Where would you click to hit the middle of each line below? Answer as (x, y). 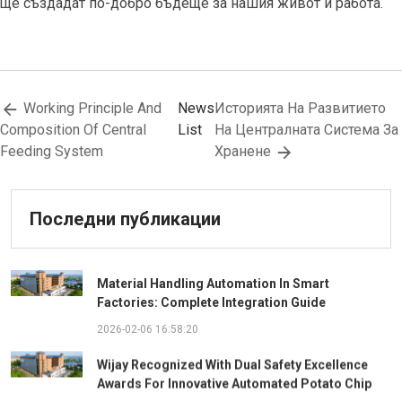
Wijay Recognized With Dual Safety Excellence (232, 364)
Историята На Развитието (300, 108)
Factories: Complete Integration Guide (211, 302)
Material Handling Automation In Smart (213, 284)
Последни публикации (125, 219)
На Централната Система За (306, 130)
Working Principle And (90, 108)
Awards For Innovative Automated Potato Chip (234, 383)
